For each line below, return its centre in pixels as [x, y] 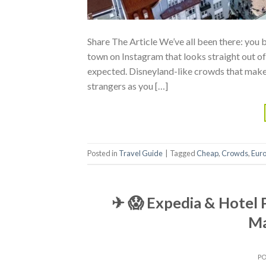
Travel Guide [141, 153]
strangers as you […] [128, 85]
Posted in [103, 153]
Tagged [183, 153]
